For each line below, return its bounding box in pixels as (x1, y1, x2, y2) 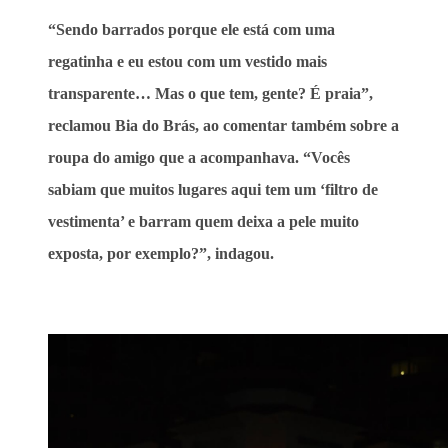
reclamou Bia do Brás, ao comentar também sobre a (48, 116, 399, 134)
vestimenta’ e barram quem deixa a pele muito (48, 212, 359, 230)
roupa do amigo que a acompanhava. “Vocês (48, 148, 350, 166)
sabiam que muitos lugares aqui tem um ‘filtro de (48, 180, 378, 198)
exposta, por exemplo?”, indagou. (48, 244, 274, 262)
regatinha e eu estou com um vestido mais (48, 52, 327, 70)
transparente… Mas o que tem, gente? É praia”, (48, 84, 373, 102)
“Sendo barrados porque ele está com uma (48, 20, 335, 38)
